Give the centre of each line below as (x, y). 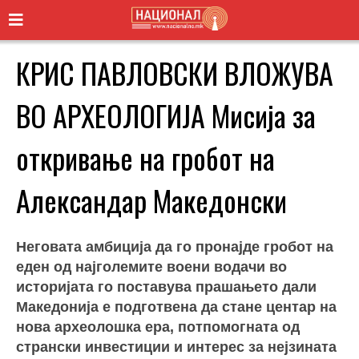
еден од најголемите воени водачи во (151, 266)
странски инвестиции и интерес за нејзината (176, 347)
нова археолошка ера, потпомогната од (158, 327)
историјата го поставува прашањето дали (166, 286)
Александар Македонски (151, 200)
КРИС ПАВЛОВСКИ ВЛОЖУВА (175, 72)
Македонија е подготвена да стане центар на (176, 307)
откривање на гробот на (145, 157)
